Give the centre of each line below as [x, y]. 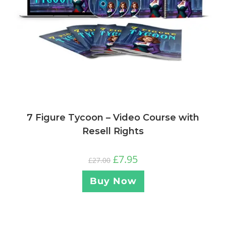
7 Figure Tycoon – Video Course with [113, 117]
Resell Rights [113, 131]
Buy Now [113, 181]
